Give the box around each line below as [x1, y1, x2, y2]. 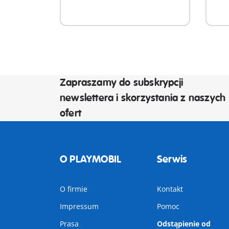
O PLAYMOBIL [60, 153, 122, 166]
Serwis [156, 153, 188, 166]
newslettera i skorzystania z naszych [60, 91, 226, 104]
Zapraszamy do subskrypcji [60, 76, 183, 89]
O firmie [60, 184, 87, 194]
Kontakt [156, 184, 183, 194]
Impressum [60, 201, 99, 211]
